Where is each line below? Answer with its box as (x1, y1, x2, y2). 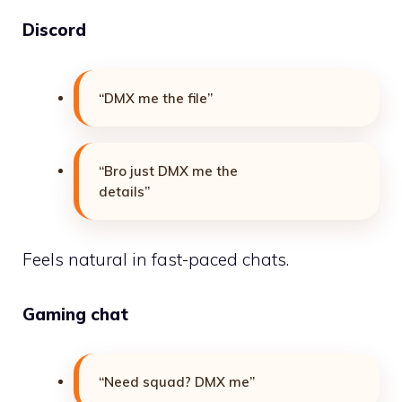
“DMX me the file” (99, 89, 213, 107)
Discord (22, 19, 86, 41)
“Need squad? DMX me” (99, 373, 255, 391)
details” (99, 182, 150, 200)
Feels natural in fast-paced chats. (22, 249, 289, 271)
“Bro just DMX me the (99, 162, 238, 179)
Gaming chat (22, 302, 128, 325)
